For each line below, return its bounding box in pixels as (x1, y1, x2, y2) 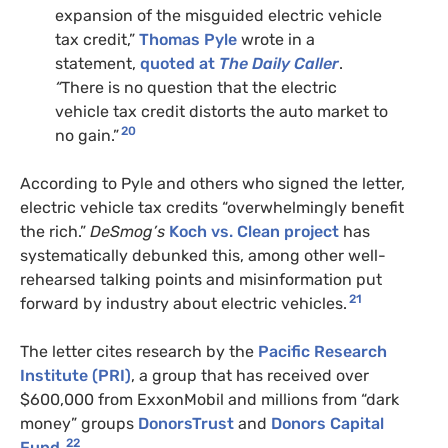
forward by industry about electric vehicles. (20, 294, 347, 314)
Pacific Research (258, 342, 387, 362)
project (284, 222, 343, 242)
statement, (55, 54, 136, 74)
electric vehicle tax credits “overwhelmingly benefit (20, 198, 404, 218)
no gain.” (55, 126, 119, 146)
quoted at (136, 54, 219, 74)
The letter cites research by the (20, 342, 258, 362)
